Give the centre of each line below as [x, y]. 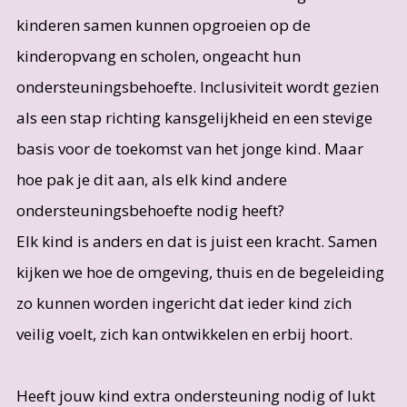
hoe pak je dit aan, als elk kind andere [151, 180]
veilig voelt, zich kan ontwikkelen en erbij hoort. [184, 334]
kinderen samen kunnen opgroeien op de [163, 25]
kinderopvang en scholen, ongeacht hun [158, 56]
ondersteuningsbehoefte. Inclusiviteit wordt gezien [197, 87]
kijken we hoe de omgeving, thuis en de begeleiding [200, 273]
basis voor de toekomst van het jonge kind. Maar [189, 149]
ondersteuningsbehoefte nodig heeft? [152, 211]
